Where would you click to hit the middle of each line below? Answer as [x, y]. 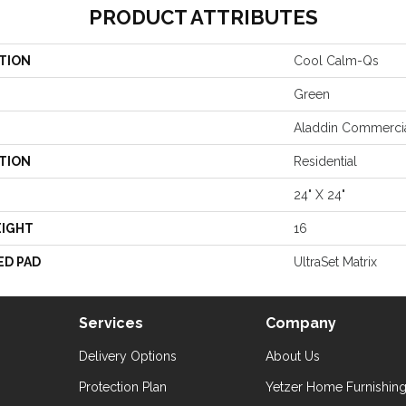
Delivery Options [127, 356]
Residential [325, 161]
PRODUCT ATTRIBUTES [203, 17]
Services [111, 323]
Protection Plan [122, 387]
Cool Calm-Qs [336, 61]
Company [300, 323]
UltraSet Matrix [335, 262]
